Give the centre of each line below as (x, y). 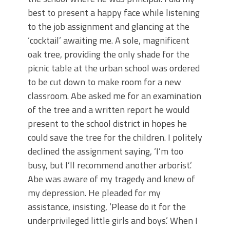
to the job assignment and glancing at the (109, 27)
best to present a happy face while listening (114, 13)
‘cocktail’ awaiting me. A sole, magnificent (109, 41)
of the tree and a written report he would (109, 110)
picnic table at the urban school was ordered (114, 68)
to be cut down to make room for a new (104, 82)
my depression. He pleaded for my (94, 193)
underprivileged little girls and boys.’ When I (113, 221)
